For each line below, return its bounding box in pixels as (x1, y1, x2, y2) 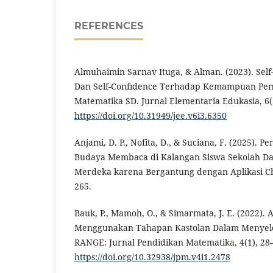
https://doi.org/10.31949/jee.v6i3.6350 (74, 109, 227, 121)
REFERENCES (74, 19, 143, 32)
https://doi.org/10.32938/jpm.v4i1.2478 (74, 250, 230, 263)
